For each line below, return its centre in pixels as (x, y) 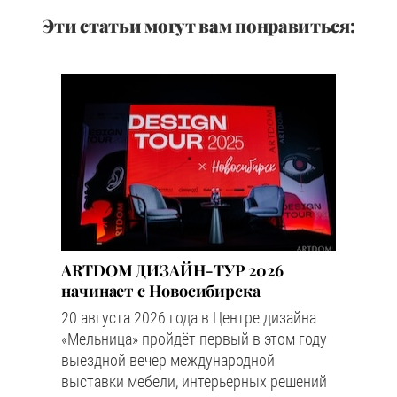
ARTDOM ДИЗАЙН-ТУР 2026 (173, 270)
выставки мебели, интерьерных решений (194, 381)
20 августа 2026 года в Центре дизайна (189, 318)
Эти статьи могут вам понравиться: (198, 25)
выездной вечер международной (168, 360)
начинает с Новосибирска (161, 291)
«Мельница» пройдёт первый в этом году (194, 339)
